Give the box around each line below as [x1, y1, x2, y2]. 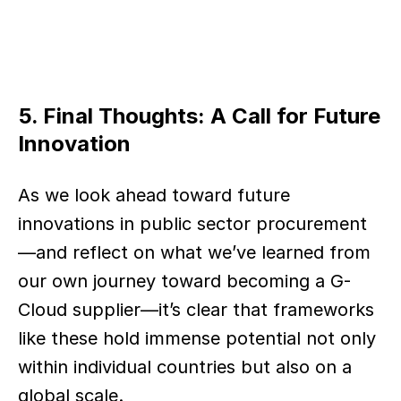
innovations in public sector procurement [18, 213, 367, 235]
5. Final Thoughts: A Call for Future [18, 103, 380, 129]
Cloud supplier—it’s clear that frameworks [18, 299, 374, 320]
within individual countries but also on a [18, 356, 352, 378]
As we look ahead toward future [18, 184, 290, 206]
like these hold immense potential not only [18, 328, 376, 349]
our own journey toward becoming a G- [18, 270, 351, 292]
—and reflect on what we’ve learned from [18, 242, 371, 263]
